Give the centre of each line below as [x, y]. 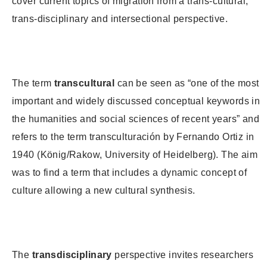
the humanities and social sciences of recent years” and [136, 119]
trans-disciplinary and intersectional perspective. [120, 19]
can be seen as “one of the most [187, 83]
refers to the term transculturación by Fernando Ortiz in [133, 137]
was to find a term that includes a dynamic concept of [130, 173]
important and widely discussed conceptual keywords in [136, 101]
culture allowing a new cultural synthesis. [104, 191]
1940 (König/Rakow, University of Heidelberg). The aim [135, 155]
